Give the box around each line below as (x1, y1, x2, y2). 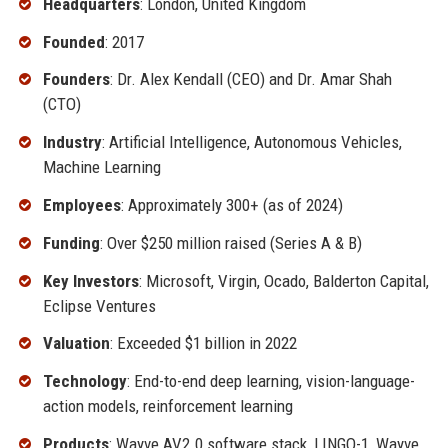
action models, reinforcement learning (42, 396, 293, 417)
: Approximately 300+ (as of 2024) (120, 194, 343, 215)
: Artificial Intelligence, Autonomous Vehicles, (101, 132, 402, 153)
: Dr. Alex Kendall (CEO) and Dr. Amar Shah (109, 69, 392, 90)
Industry (42, 132, 102, 153)
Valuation (42, 333, 110, 354)
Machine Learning (42, 157, 161, 178)
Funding (42, 232, 100, 253)
